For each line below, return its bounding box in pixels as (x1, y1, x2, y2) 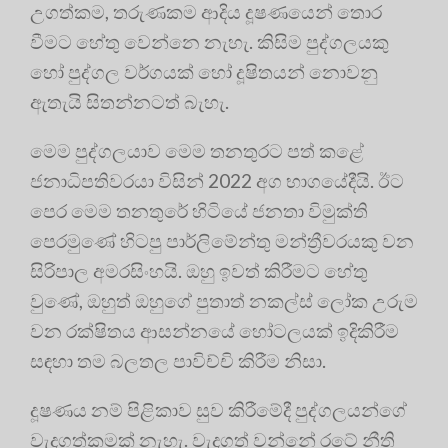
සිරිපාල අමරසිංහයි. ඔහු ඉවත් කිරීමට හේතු (30, 259, 368, 283)
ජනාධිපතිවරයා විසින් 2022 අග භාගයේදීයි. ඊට (30, 169, 404, 193)
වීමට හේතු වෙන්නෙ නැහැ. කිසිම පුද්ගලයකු (30, 30, 389, 54)
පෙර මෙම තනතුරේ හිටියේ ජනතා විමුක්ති (30, 199, 368, 223)
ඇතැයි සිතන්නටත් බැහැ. (30, 90, 229, 114)
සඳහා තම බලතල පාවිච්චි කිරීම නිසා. (30, 349, 326, 373)
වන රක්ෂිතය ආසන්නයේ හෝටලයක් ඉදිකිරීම (30, 319, 399, 343)
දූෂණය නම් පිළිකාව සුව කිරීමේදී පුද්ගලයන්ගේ (30, 398, 407, 422)
